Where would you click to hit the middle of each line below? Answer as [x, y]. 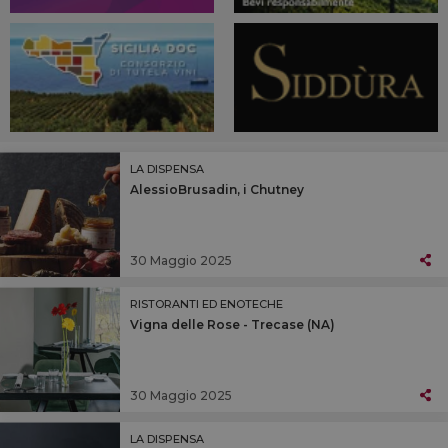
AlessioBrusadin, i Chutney [217, 190]
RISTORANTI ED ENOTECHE [206, 304]
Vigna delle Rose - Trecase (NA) [232, 325]
